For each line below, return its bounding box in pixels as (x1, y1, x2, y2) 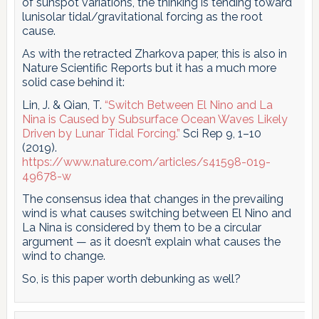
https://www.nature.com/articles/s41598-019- (21, 155, 271, 169)
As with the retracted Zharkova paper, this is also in (21, 46, 287, 61)
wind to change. (21, 249, 105, 263)
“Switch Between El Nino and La (104, 98, 273, 112)
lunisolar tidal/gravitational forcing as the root (21, 9, 263, 23)
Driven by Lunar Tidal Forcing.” (21, 126, 180, 140)
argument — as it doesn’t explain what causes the (21, 234, 281, 249)
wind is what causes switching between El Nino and (21, 206, 291, 220)
